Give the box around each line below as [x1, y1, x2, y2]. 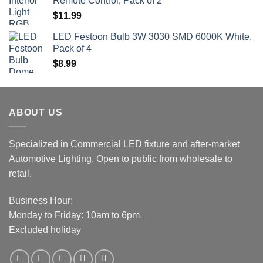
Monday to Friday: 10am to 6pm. [9, 210, 142, 221]
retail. [9, 168, 32, 179]
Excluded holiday [9, 225, 81, 235]
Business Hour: [9, 195, 73, 206]
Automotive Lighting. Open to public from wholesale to [9, 154, 232, 164]
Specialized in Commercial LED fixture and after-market [9, 139, 240, 150]
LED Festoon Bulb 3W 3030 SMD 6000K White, [53, 31, 252, 42]
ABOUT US [9, 107, 63, 117]
